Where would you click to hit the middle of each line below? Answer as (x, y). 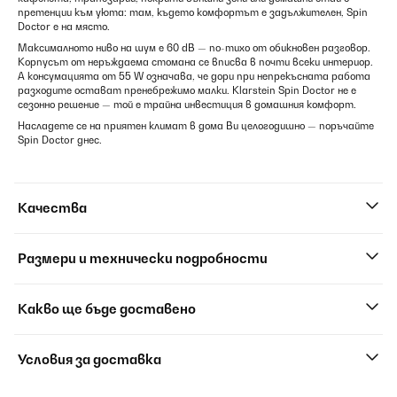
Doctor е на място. (64, 27)
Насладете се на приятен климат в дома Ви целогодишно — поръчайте (196, 126)
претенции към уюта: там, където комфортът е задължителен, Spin (193, 12)
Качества (52, 208)
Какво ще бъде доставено (107, 309)
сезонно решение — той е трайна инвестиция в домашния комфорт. (187, 105)
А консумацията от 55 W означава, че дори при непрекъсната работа (194, 76)
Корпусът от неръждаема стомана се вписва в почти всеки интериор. (195, 62)
